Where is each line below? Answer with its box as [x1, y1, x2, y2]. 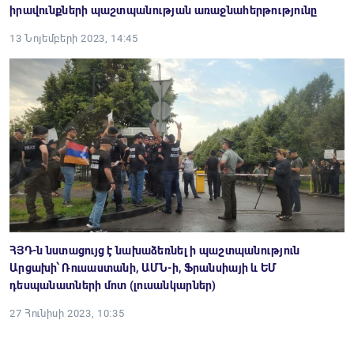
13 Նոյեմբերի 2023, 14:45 [9, 32, 138, 44]
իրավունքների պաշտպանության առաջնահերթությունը [9, 4, 318, 17]
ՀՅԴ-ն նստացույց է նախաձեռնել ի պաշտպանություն [9, 244, 300, 257]
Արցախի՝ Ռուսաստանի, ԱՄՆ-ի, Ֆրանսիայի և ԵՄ [9, 262, 277, 274]
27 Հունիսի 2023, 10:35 [9, 307, 125, 319]
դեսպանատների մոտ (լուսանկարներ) [9, 279, 217, 292]
